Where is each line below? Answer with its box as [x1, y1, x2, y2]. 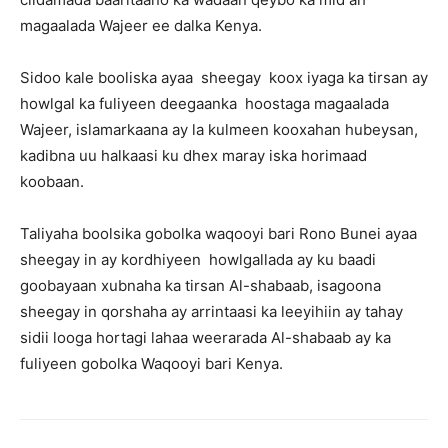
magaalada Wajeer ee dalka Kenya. [20, 16, 262, 36]
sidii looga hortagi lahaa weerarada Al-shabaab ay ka [20, 328, 391, 348]
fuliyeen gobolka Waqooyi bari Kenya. [20, 354, 283, 374]
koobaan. [20, 172, 84, 192]
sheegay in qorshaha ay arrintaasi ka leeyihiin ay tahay [20, 302, 403, 322]
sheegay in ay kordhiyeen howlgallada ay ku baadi [20, 250, 376, 270]
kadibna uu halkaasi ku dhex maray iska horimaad [20, 146, 367, 166]
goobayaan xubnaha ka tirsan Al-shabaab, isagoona [20, 276, 381, 296]
